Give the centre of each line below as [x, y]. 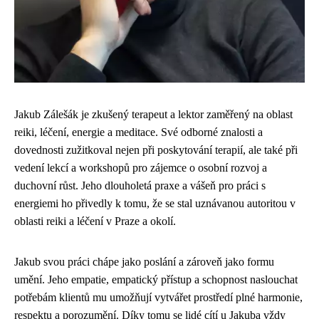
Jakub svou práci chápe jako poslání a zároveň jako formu [144, 262]
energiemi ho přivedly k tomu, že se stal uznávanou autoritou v [155, 203]
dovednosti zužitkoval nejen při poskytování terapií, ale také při [156, 150]
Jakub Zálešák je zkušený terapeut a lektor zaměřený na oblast [153, 114]
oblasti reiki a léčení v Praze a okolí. [95, 221]
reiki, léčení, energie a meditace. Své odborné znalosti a [138, 132]
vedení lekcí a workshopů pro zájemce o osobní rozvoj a [141, 168]
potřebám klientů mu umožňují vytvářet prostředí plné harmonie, [158, 297]
